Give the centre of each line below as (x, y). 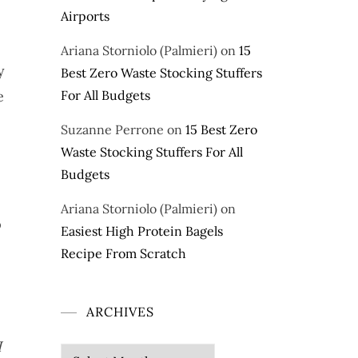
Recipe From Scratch (123, 254)
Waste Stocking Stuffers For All (152, 152)
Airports (85, 16)
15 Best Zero (221, 130)
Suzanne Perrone (112, 130)
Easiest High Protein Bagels (142, 231)
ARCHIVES (120, 312)
